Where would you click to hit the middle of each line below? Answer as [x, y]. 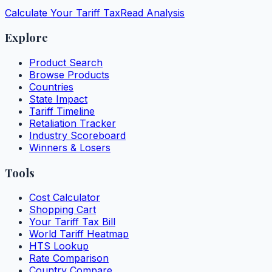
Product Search [66, 62]
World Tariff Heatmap [79, 234]
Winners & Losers [70, 147]
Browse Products [69, 74]
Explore [26, 38]
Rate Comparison [69, 258]
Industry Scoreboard [77, 135]
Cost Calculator [65, 198]
